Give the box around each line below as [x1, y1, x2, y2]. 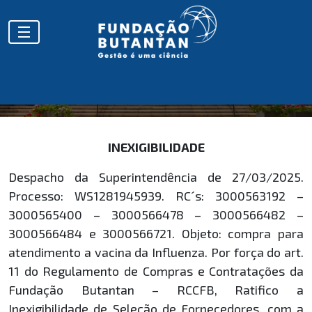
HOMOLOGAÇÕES [55, 38, 257, 68]
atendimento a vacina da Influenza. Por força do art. [8, 244, 304, 260]
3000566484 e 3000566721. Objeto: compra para [8, 226, 304, 241]
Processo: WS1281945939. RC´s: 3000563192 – [8, 188, 304, 203]
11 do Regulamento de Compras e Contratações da [8, 263, 304, 279]
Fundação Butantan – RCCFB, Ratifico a [8, 282, 304, 297]
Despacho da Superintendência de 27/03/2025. [8, 169, 304, 185]
